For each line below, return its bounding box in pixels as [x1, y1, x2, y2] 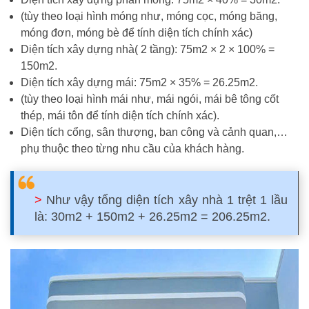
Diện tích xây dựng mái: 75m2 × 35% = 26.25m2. [21, 77, 258, 88]
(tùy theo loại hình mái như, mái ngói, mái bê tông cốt [21, 93, 279, 105]
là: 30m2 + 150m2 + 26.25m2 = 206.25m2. [34, 210, 270, 223]
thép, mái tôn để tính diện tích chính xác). [21, 110, 219, 121]
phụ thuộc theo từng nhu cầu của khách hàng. [21, 143, 244, 154]
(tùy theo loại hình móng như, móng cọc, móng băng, [21, 10, 277, 22]
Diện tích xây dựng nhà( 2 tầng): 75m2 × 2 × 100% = [21, 43, 275, 55]
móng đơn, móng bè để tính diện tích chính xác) [21, 27, 252, 39]
